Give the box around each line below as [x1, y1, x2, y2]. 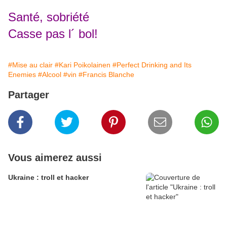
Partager [8, 89, 49, 101]
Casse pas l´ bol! [8, 27, 98, 41]
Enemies [8, 70, 36, 79]
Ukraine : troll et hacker [8, 173, 89, 182]
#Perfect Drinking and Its [112, 61, 192, 69]
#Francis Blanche [79, 70, 134, 79]
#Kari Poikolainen [55, 61, 110, 69]
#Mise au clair [8, 61, 53, 69]
